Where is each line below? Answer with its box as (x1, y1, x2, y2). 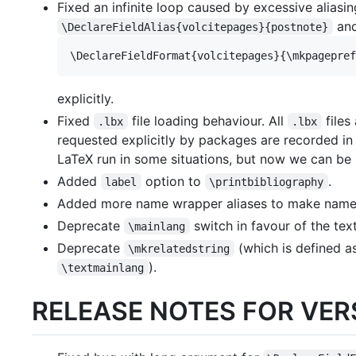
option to (141, 172, 205, 189)
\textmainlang (61, 261, 145, 274)
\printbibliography (209, 175, 324, 188)
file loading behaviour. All (127, 112, 288, 129)
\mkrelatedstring (128, 242, 230, 255)
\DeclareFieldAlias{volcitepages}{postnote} (61, 20, 329, 33)
